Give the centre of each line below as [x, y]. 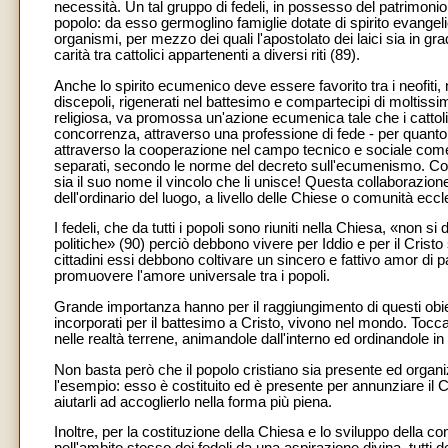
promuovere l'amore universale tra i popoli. [192, 276]
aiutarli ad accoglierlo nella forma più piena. [193, 401]
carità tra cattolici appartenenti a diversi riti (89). [207, 54]
